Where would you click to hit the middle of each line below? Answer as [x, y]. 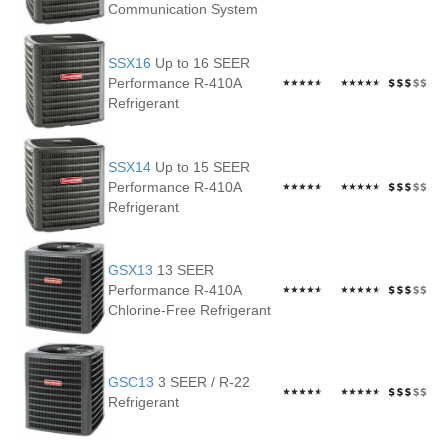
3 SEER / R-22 [202, 382]
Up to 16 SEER [200, 63]
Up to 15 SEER [200, 167]
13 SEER [183, 270]
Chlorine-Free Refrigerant [189, 310]
